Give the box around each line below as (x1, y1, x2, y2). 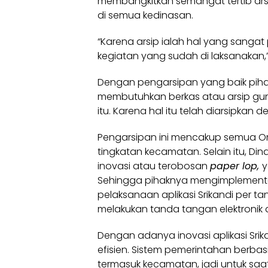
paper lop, (210, 159, 262, 173)
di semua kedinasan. (98, 8, 193, 22)
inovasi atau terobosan (98, 159, 210, 173)
